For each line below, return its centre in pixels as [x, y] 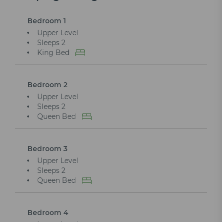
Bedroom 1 [47, 21]
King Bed [53, 52]
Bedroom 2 [47, 84]
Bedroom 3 [47, 148]
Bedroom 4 [48, 212]
